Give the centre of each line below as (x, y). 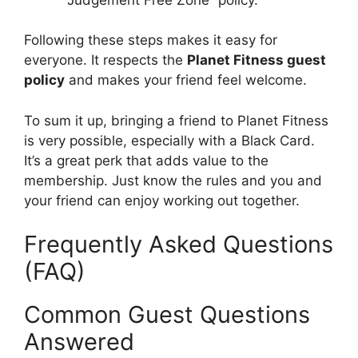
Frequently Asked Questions (179, 245)
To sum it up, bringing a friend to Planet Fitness (176, 120)
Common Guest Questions (167, 315)
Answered (79, 342)
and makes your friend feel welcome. (186, 80)
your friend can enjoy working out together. (162, 200)
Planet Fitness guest (257, 60)
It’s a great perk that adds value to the (146, 160)
